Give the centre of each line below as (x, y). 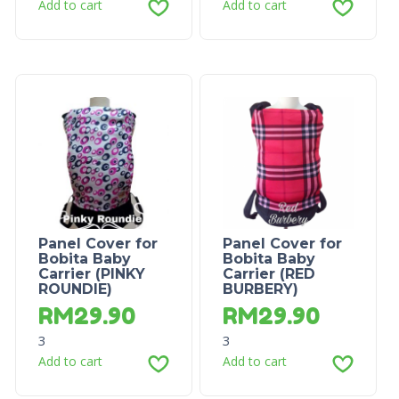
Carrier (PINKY (91, 273)
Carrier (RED (269, 273)
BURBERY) (260, 289)
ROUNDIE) (75, 289)
